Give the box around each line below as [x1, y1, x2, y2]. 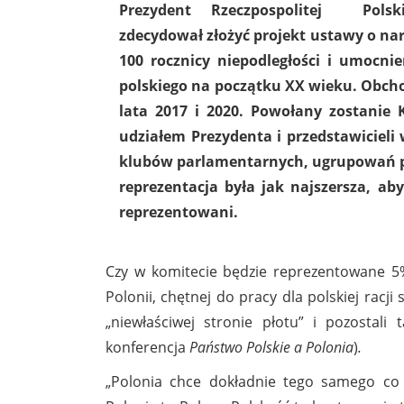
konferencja [106, 336, 189, 357]
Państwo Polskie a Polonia [189, 336, 353, 357]
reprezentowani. [119, 201, 238, 222]
